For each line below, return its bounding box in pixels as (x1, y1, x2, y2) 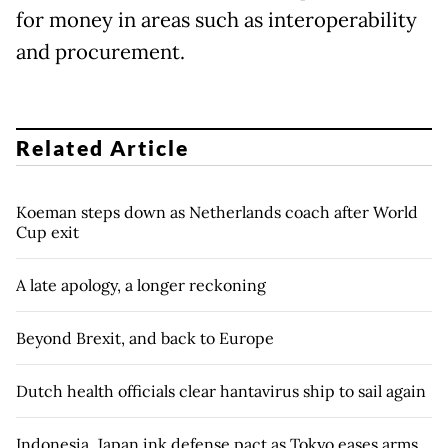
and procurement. (16, 39, 185, 66)
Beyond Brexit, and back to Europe (16, 327, 274, 348)
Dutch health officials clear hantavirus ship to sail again (16, 380, 426, 401)
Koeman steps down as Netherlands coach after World (16, 201, 418, 222)
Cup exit (16, 221, 79, 242)
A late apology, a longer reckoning (16, 274, 266, 295)
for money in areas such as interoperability (16, 7, 417, 34)
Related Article (16, 134, 190, 160)
